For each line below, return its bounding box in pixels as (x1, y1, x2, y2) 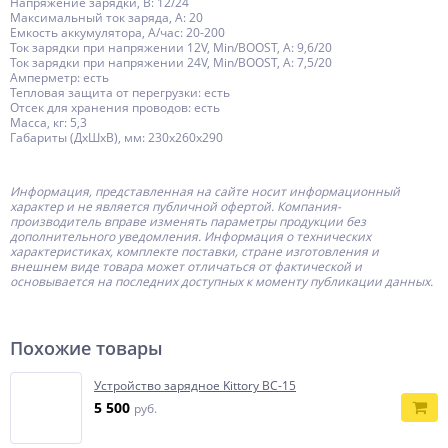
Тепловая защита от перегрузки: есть (10, 84, 230, 101)
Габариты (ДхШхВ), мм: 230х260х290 (10, 129, 223, 146)
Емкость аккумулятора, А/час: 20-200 (10, 24, 225, 41)
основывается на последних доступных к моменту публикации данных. (10, 273, 436, 290)
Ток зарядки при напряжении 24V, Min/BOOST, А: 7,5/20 (10, 54, 332, 71)
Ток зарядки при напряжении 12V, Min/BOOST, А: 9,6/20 (10, 39, 332, 56)
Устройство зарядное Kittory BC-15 (94, 377, 296, 394)
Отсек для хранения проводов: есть (10, 99, 220, 116)
